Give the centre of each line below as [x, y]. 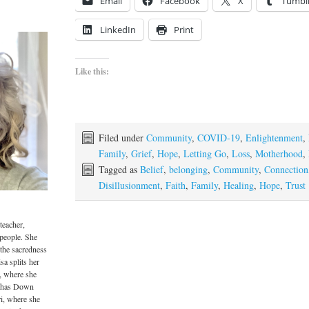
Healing [239, 185]
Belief [152, 169]
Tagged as [120, 169]
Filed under [123, 137]
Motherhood [279, 153]
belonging [189, 169]
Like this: [92, 71]
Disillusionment [130, 185]
